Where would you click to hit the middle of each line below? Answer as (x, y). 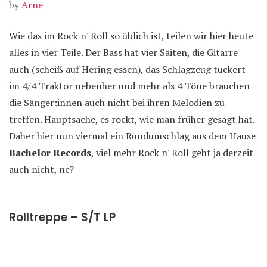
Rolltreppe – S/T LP (62, 217)
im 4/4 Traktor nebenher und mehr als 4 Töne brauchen (129, 86)
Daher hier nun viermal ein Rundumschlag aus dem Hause (132, 136)
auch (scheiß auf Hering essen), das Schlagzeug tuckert (127, 69)
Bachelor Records (50, 153)
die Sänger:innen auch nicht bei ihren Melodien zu (117, 103)
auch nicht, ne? (41, 169)
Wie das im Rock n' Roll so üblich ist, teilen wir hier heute (131, 36)
